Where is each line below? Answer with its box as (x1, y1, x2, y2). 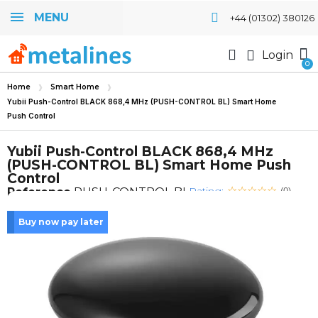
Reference (7, 185, 71, 199)
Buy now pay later (18, 216, 104, 227)
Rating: (189, 185, 224, 197)
